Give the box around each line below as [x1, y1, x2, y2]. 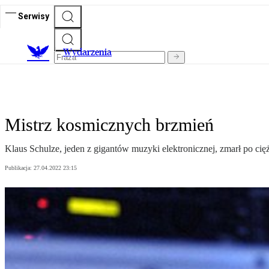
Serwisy [18, 11, 49, 21]
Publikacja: [5, 165, 34, 172]
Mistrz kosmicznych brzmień [5, 115, 214, 135]
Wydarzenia [63, 46, 112, 58]
